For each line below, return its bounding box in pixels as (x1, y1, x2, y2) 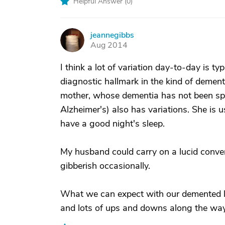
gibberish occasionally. (60, 160, 150, 172)
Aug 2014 (90, 40, 128, 51)
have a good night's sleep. (60, 118, 165, 130)
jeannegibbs (90, 30, 134, 41)
